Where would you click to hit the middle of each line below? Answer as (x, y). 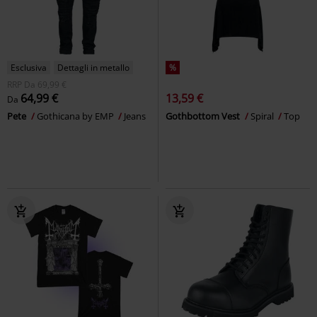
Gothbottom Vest (204, 116)
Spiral (263, 116)
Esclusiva (29, 67)
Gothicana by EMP (76, 116)
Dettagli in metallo (93, 67)
